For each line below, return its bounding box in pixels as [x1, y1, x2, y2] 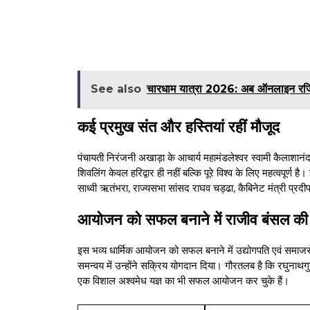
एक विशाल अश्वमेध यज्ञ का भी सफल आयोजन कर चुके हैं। [77, 274, 289, 288]
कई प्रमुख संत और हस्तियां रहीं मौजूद [77, 117, 280, 136]
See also [91, 82, 141, 95]
